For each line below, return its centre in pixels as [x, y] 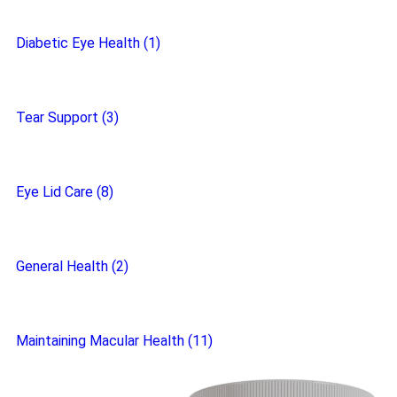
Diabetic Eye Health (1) [88, 43]
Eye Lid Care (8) [65, 192]
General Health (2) [72, 266]
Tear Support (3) [67, 117]
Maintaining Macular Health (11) [114, 341]
